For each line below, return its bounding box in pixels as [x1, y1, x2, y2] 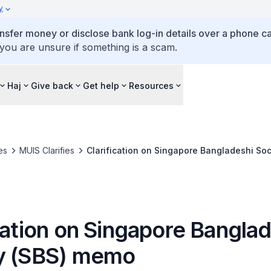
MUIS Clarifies [19, 145, 74, 155]
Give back [31, 80, 73, 91]
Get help [83, 80, 119, 91]
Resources [129, 80, 174, 91]
